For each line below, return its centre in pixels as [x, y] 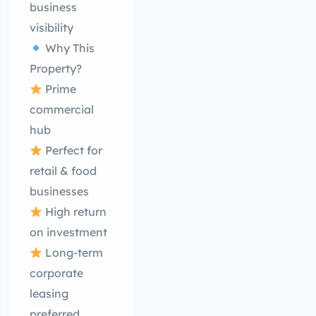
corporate [57, 273]
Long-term [73, 253]
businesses [60, 191]
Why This [69, 48]
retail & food [63, 171]
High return [75, 212]
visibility [52, 28]
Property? [56, 68]
